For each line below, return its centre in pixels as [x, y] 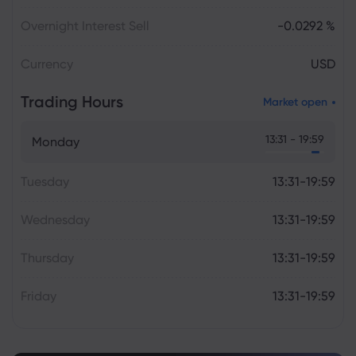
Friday [39, 296]
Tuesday [45, 182]
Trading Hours [72, 102]
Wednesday [55, 220]
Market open [295, 102]
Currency [47, 64]
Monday [56, 141]
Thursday [47, 258]
